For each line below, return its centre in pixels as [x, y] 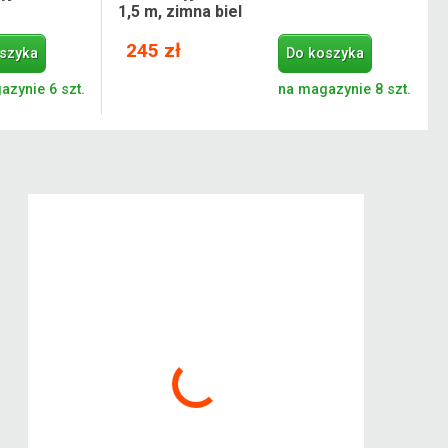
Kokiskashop [196, 213]
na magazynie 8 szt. [344, 89]
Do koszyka [325, 53]
